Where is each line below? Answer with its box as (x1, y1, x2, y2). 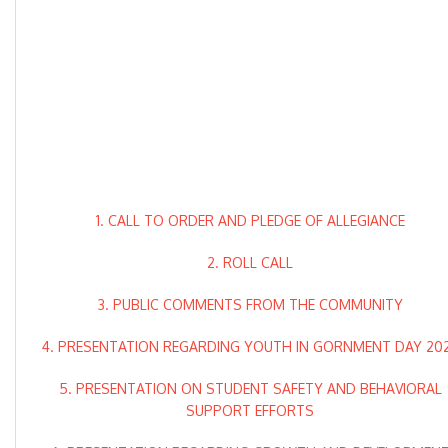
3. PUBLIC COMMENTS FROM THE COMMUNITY (97, 296, 403, 314)
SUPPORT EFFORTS (186, 402, 314, 420)
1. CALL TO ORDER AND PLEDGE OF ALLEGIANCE (95, 212, 405, 230)
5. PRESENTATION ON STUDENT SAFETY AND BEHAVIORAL (58, 380, 442, 398)
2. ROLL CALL (207, 254, 293, 272)
